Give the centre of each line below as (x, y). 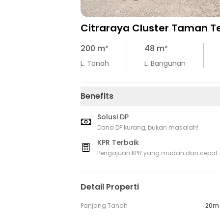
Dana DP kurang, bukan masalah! (148, 128)
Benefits (97, 96)
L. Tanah (95, 64)
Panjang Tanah (104, 206)
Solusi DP (113, 117)
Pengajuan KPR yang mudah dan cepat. (158, 153)
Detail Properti (110, 187)
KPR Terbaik (118, 143)
